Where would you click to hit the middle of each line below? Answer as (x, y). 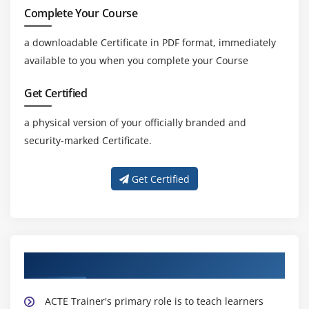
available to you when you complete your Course (136, 61)
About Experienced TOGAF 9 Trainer (130, 262)
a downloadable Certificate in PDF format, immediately (150, 43)
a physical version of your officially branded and (135, 123)
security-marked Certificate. (88, 141)
